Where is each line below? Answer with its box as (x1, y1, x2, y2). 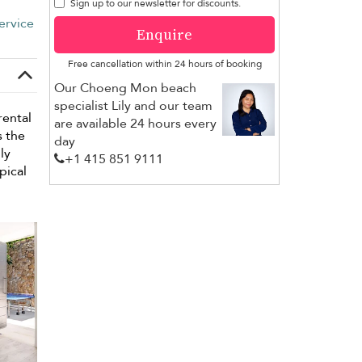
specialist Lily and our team (54, 96, 213, 115)
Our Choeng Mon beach (54, 78, 196, 97)
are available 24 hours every (54, 114, 217, 133)
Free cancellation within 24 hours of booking (67, 57, 262, 70)
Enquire (137, 23, 192, 44)
